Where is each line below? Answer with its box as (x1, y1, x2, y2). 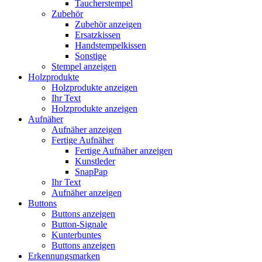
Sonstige (75, 51, 106, 61)
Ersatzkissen (75, 30, 120, 40)
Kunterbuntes (51, 230, 101, 240)
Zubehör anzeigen (75, 19, 142, 29)
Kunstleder (75, 156, 115, 166)
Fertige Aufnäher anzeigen (75, 146, 173, 156)
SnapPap (75, 167, 108, 177)
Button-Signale (51, 219, 107, 229)
